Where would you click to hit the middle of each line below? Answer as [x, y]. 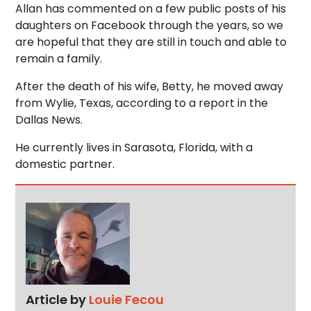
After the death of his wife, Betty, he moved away [150, 86]
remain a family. [59, 59]
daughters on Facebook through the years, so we [150, 25]
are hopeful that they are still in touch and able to [151, 42]
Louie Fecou [127, 299]
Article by [58, 299]
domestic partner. [65, 164]
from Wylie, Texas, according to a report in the [142, 103]
